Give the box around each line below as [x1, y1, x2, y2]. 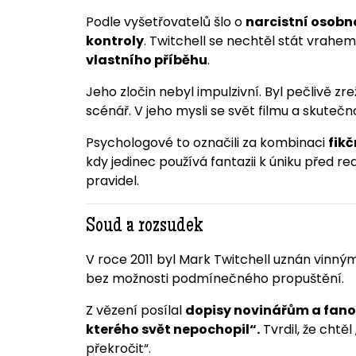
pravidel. [85, 172, 139, 191]
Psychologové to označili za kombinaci [85, 133, 328, 153]
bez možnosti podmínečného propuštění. [85, 269, 344, 288]
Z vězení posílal [85, 301, 185, 320]
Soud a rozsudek [85, 217, 203, 238]
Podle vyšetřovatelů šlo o [85, 13, 246, 32]
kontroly [85, 32, 144, 51]
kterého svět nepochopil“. [85, 320, 260, 339]
